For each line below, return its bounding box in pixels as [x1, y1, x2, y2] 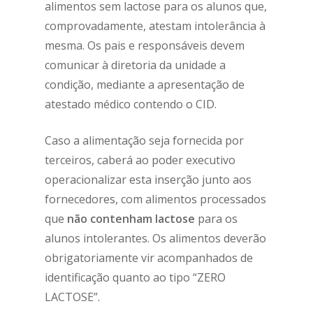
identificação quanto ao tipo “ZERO [45, 269, 226, 285]
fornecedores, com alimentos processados [45, 191, 266, 207]
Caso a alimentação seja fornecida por [45, 132, 244, 148]
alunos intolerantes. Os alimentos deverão [45, 230, 266, 246]
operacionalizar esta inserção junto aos [45, 171, 252, 187]
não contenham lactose [67, 210, 195, 226]
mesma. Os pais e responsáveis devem [45, 37, 245, 53]
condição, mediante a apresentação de [45, 76, 245, 92]
